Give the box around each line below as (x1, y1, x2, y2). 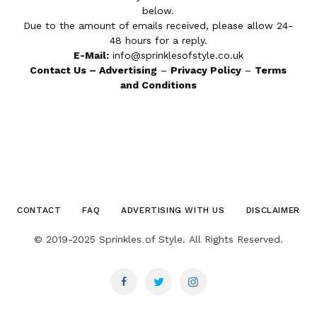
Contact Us (30, 64, 87, 76)
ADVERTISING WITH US (121, 205, 225, 215)
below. (142, 5, 175, 16)
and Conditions (120, 79, 197, 91)
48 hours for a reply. (109, 35, 207, 46)
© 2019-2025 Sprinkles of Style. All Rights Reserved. (34, 234, 283, 245)
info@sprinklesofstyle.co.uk (112, 50, 243, 61)
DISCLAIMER (246, 205, 300, 215)
